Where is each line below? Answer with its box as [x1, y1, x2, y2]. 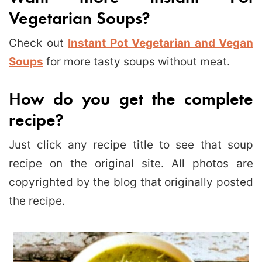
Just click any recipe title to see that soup [9, 137, 253, 151]
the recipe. [9, 194, 65, 208]
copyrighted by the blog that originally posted [9, 175, 253, 189]
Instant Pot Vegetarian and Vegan [68, 36, 253, 50]
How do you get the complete [9, 86, 253, 109]
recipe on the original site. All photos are [9, 156, 253, 170]
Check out [9, 36, 68, 50]
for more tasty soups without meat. [43, 54, 230, 68]
